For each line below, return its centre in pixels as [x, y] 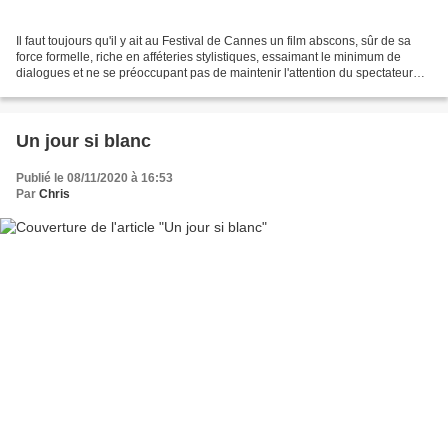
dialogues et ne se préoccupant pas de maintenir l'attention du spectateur [214, 73]
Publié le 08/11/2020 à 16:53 [94, 178]
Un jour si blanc [83, 141]
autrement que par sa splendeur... [107, 89]
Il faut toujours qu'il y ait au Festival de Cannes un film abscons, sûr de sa [213, 41]
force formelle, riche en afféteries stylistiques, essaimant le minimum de [208, 57]
